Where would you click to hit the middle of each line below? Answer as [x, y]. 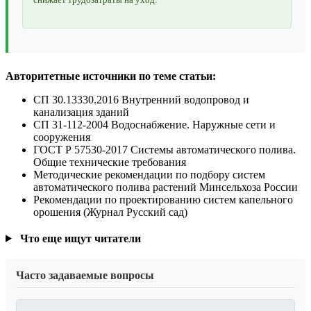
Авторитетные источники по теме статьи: [111, 76]
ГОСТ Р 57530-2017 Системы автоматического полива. [165, 149]
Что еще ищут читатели [79, 238]
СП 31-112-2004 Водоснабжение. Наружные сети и [154, 124]
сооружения [62, 137]
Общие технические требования [110, 162]
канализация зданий [81, 112]
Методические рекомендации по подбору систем [149, 174]
